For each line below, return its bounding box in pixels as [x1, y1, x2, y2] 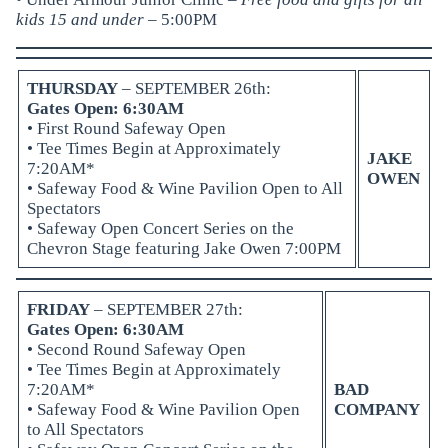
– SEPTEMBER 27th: [90, 299, 244, 319]
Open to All [258, 178, 344, 198]
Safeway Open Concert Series [37, 218, 247, 238]
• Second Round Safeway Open [27, 339, 247, 359]
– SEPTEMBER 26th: [118, 78, 272, 98]
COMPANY [334, 399, 421, 419]
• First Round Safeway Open [27, 118, 227, 138]
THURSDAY [27, 78, 119, 98]
